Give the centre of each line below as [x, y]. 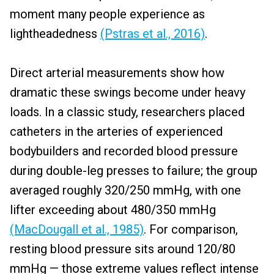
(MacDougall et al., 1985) [77, 229]
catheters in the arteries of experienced [116, 131]
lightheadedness [55, 34]
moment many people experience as [107, 14]
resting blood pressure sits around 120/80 [123, 249]
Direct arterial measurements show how [117, 73]
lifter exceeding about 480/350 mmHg [113, 210]
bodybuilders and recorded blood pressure [124, 151]
